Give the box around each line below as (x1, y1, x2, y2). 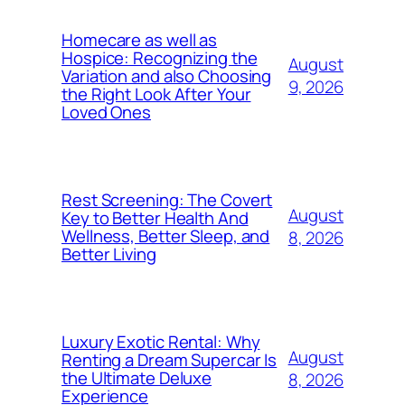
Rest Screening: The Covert (61, 187, 273, 212)
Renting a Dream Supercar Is (61, 347, 278, 372)
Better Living (61, 241, 156, 266)
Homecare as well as (61, 27, 218, 52)
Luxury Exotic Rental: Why (61, 329, 260, 353)
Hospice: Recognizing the (61, 45, 258, 70)
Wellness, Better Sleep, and (61, 223, 270, 248)
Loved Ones (61, 99, 152, 124)
